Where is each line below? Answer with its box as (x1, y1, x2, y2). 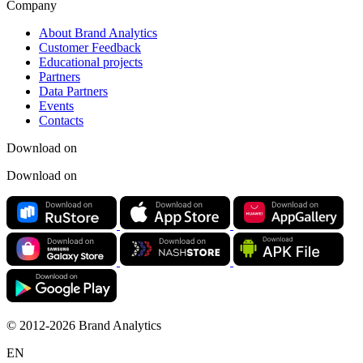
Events (39, 99, 74, 113)
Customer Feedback (39, 41, 141, 55)
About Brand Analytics (39, 26, 157, 41)
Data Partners (39, 84, 108, 99)
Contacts (39, 113, 83, 128)
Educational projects (39, 55, 143, 70)
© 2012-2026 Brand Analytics (6, 318, 161, 333)
